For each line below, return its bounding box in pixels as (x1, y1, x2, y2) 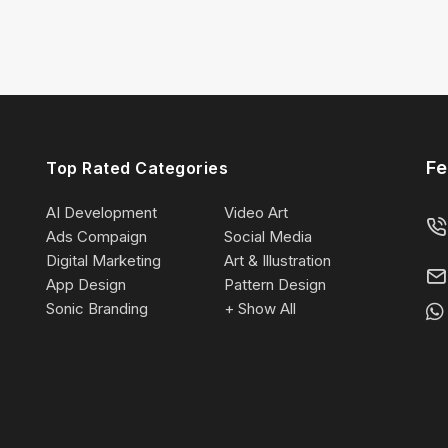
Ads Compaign (46, 226, 147, 246)
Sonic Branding (46, 298, 148, 318)
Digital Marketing (46, 250, 161, 270)
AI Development (46, 202, 157, 222)
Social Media (224, 226, 312, 246)
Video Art (224, 202, 288, 222)
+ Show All (224, 298, 296, 318)
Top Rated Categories (46, 157, 228, 178)
